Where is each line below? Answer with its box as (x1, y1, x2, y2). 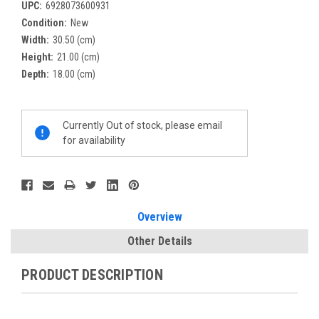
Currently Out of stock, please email (63, 119, 222, 131)
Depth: (21, 68, 49, 80)
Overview (137, 209, 182, 224)
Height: (21, 51, 53, 63)
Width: (21, 33, 49, 46)
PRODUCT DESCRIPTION (21, 266, 163, 283)
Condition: (21, 16, 67, 28)
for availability (63, 134, 125, 146)
